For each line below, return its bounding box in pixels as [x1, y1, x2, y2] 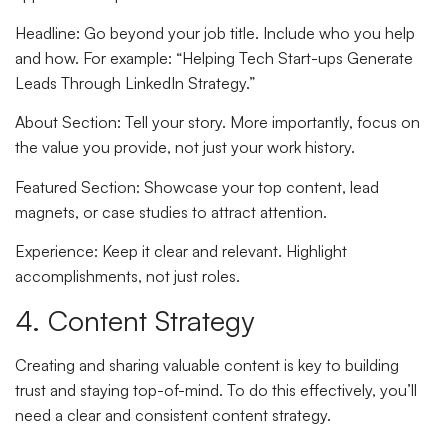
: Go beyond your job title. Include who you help [76, 23, 415, 43]
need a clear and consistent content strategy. [15, 404, 331, 425]
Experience [15, 241, 94, 262]
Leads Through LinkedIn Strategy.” [15, 73, 255, 93]
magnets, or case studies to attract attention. [15, 201, 327, 222]
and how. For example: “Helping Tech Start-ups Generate [15, 48, 413, 68]
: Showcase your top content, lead [136, 176, 379, 197]
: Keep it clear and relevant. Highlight [94, 241, 347, 262]
